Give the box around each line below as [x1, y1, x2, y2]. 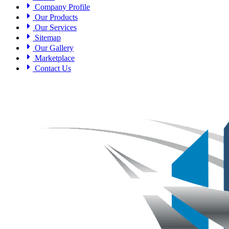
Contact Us [33, 63, 71, 73]
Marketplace [33, 53, 75, 62]
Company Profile [33, 2, 90, 11]
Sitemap [33, 33, 61, 42]
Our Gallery [33, 43, 74, 52]
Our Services [33, 22, 77, 32]
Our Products [33, 12, 78, 21]
